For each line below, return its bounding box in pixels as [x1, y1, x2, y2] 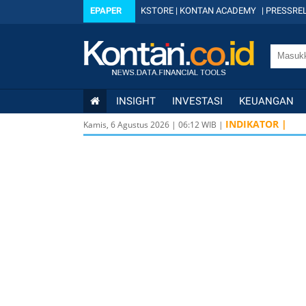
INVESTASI [172, 95, 223, 107]
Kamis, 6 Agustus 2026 [83, 119, 169, 130]
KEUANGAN [239, 95, 294, 107]
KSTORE [141, 5, 173, 16]
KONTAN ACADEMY [180, 5, 256, 16]
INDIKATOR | [225, 117, 287, 130]
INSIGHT [116, 95, 156, 107]
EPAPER [90, 5, 122, 16]
